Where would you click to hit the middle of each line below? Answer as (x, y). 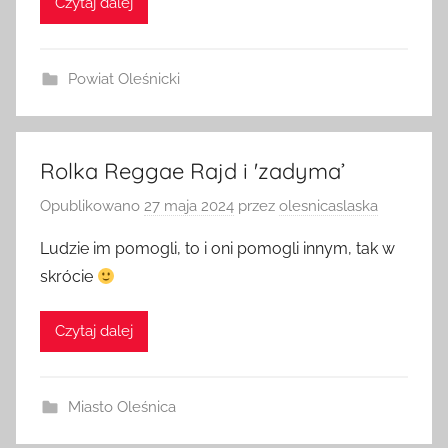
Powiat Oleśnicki (123, 82)
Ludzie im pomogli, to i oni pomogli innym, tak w (217, 253)
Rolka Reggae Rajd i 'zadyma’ (192, 174)
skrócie (68, 281)
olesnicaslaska (328, 210)
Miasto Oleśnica (121, 411)
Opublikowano (92, 210)
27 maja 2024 (189, 210)
